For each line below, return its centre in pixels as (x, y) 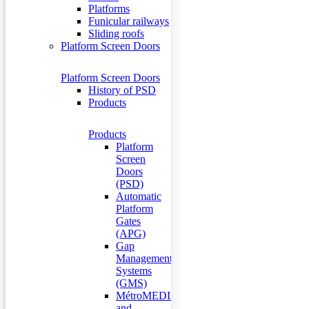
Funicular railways (129, 21)
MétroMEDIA (147, 296)
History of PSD (122, 90)
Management (144, 258)
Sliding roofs (116, 33)
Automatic (139, 196)
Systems (134, 271)
